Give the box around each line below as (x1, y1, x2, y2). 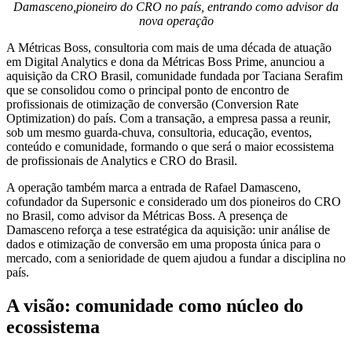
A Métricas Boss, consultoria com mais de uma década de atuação (6, 40, 332, 54)
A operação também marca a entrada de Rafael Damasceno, (6, 180, 301, 194)
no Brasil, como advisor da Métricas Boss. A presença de (6, 208, 288, 222)
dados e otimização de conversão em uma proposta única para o (6, 236, 321, 251)
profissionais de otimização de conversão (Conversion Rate (6, 97, 299, 111)
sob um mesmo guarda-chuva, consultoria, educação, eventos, (6, 125, 312, 139)
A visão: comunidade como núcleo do (6, 295, 303, 316)
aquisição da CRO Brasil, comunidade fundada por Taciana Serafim (6, 68, 343, 82)
